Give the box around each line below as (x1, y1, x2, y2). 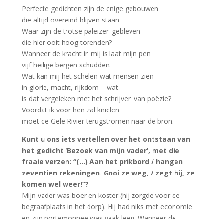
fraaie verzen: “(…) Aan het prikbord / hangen (22, 157, 183, 166)
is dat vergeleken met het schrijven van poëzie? (22, 94, 171, 103)
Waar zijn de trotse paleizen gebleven (22, 26, 140, 36)
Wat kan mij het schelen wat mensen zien (22, 71, 153, 81)
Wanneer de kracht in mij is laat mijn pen (22, 49, 151, 58)
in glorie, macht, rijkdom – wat (22, 83, 118, 92)
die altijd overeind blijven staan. (22, 15, 121, 24)
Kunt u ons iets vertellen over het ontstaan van (22, 134, 190, 144)
